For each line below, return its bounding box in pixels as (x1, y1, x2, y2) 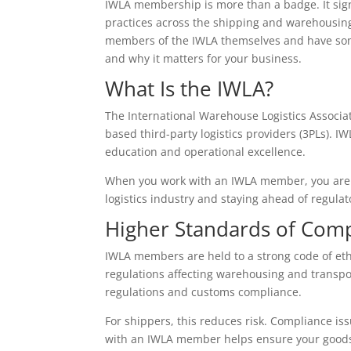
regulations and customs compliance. (105, 284, 302, 300)
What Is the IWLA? (105, 74, 274, 103)
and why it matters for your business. (105, 51, 302, 67)
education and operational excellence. (105, 144, 306, 160)
